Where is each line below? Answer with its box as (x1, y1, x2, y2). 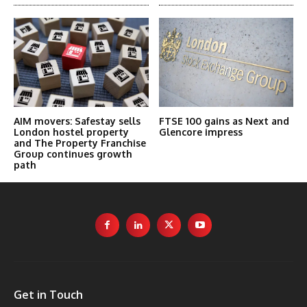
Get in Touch (14, 287, 83, 302)
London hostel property (14, 126, 129, 138)
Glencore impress (158, 126, 243, 138)
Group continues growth (14, 148, 132, 160)
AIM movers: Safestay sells (14, 115, 140, 127)
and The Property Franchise (14, 137, 146, 149)
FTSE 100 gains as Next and (158, 115, 289, 127)
